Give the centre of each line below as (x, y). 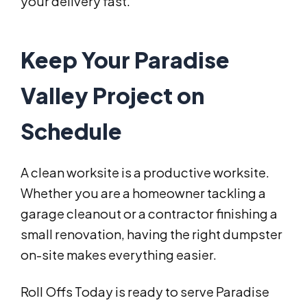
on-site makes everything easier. (119, 255)
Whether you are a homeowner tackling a (143, 193)
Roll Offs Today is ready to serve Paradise (145, 292)
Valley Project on (112, 96)
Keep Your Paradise (125, 60)
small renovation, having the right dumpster (151, 234)
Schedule (71, 131)
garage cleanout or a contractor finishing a (149, 214)
